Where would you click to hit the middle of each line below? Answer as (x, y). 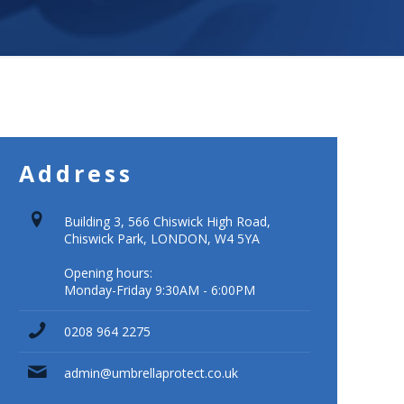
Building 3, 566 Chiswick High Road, (168, 221)
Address (77, 173)
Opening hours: (109, 273)
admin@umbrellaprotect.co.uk (151, 373)
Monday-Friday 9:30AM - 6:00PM (160, 290)
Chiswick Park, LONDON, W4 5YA (162, 239)
